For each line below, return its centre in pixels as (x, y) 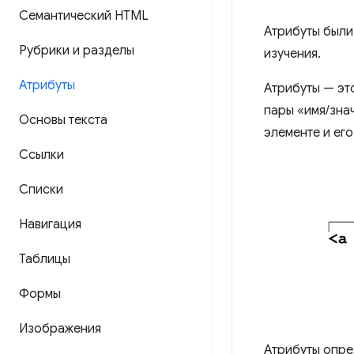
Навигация (50, 224)
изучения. (292, 54)
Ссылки (41, 155)
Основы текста (63, 120)
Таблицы (45, 259)
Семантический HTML (84, 16)
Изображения (60, 329)
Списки (41, 190)
